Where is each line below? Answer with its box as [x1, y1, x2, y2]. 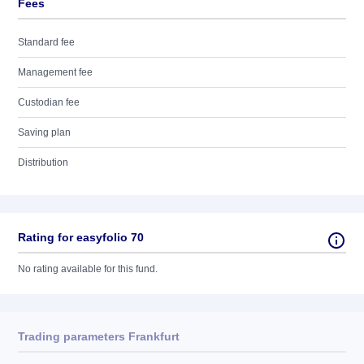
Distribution [18, 157, 68, 168]
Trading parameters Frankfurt [18, 330, 180, 343]
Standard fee [18, 37, 75, 48]
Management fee [18, 67, 93, 78]
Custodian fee [18, 97, 80, 108]
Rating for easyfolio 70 [18, 231, 144, 244]
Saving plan [18, 127, 71, 138]
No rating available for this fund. [18, 263, 158, 275]
